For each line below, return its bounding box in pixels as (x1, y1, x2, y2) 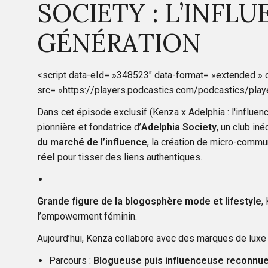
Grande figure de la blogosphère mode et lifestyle (37, 195, 261, 207)
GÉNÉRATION (37, 26, 201, 59)
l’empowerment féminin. (37, 210, 139, 222)
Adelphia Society (141, 121, 217, 133)
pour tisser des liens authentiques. (55, 151, 202, 163)
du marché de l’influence (37, 136, 147, 148)
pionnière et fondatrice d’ (37, 121, 141, 133)
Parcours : (49, 254, 93, 266)
